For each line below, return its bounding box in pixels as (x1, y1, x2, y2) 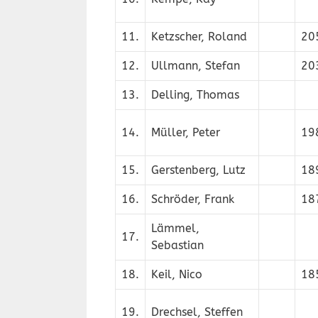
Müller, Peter (151, 126, 220, 139)
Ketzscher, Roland (151, 30, 247, 43)
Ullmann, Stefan (151, 59, 240, 72)
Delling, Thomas (151, 88, 239, 102)
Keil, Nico (151, 268, 202, 281)
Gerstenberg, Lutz (151, 163, 246, 177)
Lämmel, (151, 221, 199, 235)
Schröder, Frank (151, 192, 234, 206)
